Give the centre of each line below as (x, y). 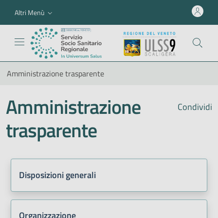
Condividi (194, 107)
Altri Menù (29, 12)
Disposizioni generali (57, 175)
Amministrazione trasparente (55, 73)
